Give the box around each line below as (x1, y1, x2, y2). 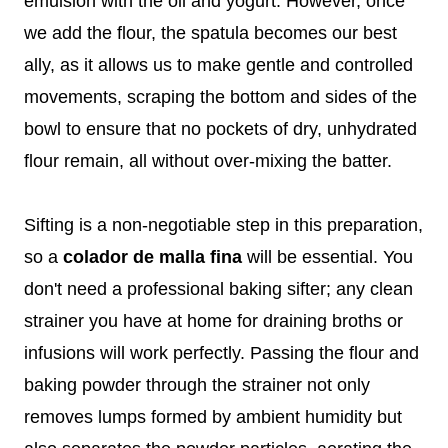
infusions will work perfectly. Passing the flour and (24, 342, 419, 363)
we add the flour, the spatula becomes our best (24, 22, 397, 43)
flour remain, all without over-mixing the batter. (24, 150, 392, 171)
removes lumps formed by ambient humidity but (24, 406, 402, 427)
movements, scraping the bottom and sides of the (24, 86, 417, 107)
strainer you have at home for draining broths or (24, 310, 403, 331)
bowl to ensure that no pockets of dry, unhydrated (24, 118, 417, 139)
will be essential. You (242, 246, 413, 267)
